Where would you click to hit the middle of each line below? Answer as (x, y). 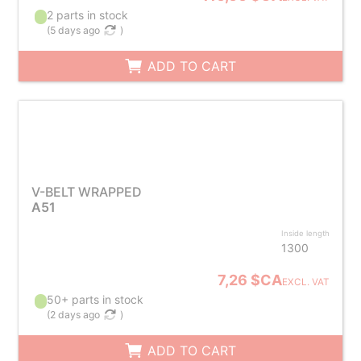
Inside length (306, 233)
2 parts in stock (88, 15)
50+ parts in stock (95, 299)
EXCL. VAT (306, 282)
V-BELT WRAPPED (86, 192)
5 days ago (75, 30)
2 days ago (75, 315)
